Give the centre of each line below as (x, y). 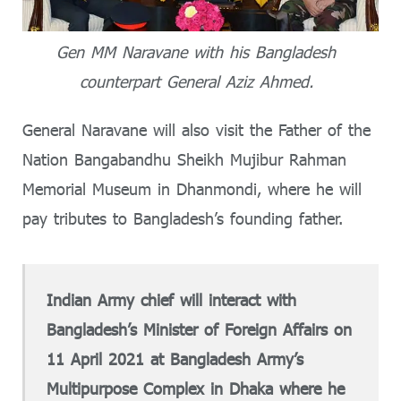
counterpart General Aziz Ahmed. (196, 82)
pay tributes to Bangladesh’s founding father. (183, 219)
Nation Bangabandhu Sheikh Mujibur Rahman (184, 160)
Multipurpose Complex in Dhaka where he (196, 388)
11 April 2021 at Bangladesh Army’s (175, 358)
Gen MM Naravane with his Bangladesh (196, 52)
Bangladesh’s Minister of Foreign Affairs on (200, 329)
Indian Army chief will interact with (172, 299)
